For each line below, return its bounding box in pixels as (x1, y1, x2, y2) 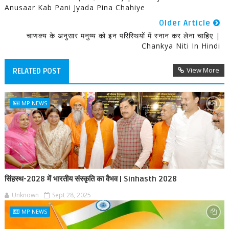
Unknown (11, 191, 39, 199)
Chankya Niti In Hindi (142, 41, 221, 51)
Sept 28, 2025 (52, 191, 91, 199)
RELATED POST (12, 66, 61, 76)
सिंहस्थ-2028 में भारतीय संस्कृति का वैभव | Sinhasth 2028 (4, 174, 177, 184)
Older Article (159, 18, 214, 28)
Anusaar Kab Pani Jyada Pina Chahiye (4, 3, 145, 12)
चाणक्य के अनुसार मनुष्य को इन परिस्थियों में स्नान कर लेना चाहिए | (27, 31, 221, 40)
